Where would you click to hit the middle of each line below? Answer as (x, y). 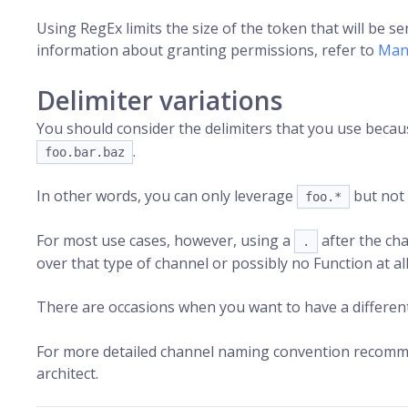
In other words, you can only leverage (167, 196)
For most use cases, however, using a (165, 240)
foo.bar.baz (85, 152)
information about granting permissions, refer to (207, 50)
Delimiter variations (159, 100)
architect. (67, 373)
